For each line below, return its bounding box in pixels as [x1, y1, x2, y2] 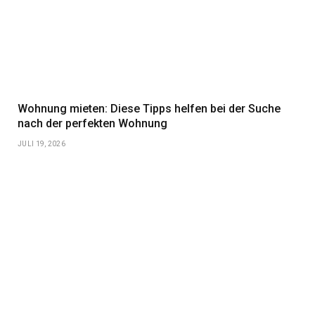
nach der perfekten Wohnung [18, 116, 167, 130]
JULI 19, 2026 [18, 139, 65, 148]
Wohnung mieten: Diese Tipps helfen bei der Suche [18, 101, 281, 115]
